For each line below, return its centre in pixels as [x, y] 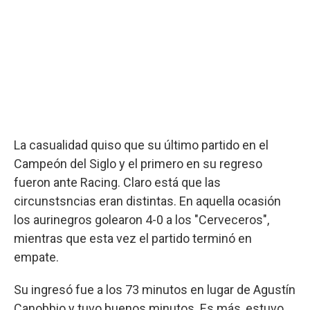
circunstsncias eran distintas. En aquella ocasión [147, 201]
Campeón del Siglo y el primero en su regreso [138, 163]
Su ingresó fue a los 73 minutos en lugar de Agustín [155, 289]
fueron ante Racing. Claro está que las [117, 182]
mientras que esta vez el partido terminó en [133, 238]
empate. [36, 257]
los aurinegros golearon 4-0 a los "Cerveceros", [142, 219]
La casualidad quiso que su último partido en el [141, 145]
